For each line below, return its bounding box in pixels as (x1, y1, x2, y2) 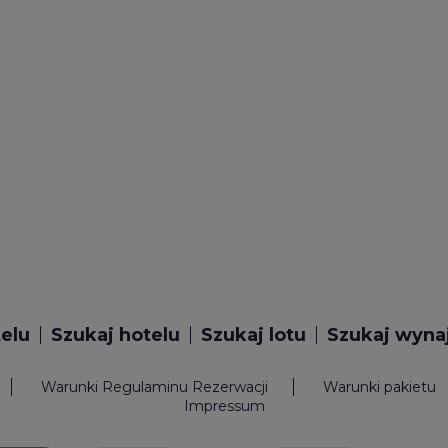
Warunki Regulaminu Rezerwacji (40, 378, 268, 397)
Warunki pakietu (322, 378, 436, 397)
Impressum (183, 397, 265, 416)
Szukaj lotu (200, 324, 306, 346)
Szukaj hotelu (50, 324, 180, 346)
